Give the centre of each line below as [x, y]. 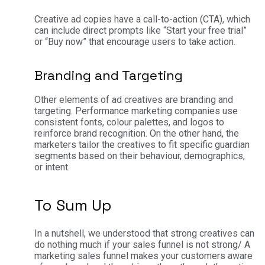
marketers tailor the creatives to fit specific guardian [142, 144]
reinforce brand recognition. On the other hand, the [137, 133]
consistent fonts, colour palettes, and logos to [129, 122]
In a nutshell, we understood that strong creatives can [144, 233]
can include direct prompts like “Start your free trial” [140, 31]
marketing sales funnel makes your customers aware [143, 256]
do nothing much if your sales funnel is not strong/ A [142, 244]
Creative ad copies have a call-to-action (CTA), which [142, 20]
